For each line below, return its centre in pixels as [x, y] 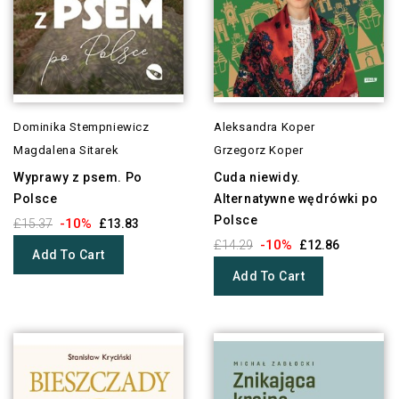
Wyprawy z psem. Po [78, 178]
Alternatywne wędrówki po [296, 199]
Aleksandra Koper [264, 127]
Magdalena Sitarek [66, 151]
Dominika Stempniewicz [81, 127]
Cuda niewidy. [257, 178]
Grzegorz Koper [258, 151]
